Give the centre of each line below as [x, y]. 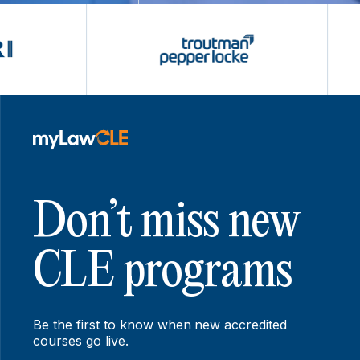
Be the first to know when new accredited [160, 325]
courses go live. [81, 341]
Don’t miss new [167, 223]
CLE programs [162, 273]
